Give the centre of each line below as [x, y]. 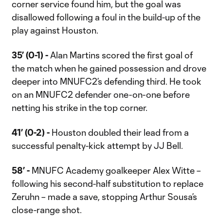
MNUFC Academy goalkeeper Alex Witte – [115, 170]
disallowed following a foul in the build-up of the [106, 17]
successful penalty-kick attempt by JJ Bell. [97, 145]
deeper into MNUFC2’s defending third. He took [107, 81]
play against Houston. [55, 30]
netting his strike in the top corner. [80, 108]
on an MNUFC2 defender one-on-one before [101, 94]
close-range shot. [47, 210]
